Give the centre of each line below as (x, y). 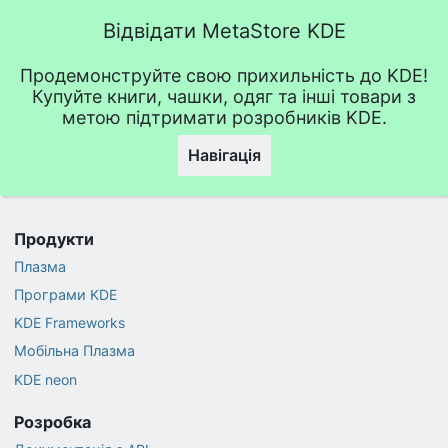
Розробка (52, 421)
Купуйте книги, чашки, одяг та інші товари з (224, 97)
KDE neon (45, 379)
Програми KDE (65, 294)
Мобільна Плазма (74, 351)
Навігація (224, 155)
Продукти (53, 238)
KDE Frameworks (69, 323)
